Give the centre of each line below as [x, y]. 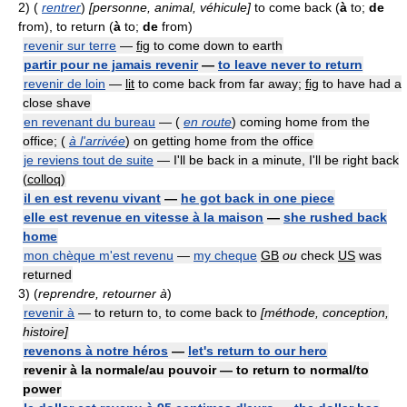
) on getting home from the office [219, 141]
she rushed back [335, 217]
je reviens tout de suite [89, 160]
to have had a [360, 84]
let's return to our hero [258, 351]
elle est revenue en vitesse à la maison [144, 217]
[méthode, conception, [325, 313]
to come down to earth [216, 45]
